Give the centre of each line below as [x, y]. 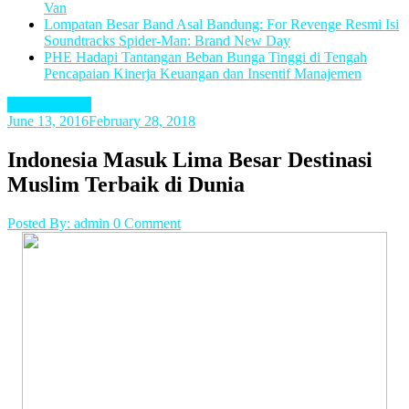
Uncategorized [49, 105]
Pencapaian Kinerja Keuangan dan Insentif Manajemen [203, 74]
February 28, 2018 [142, 121]
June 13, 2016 [48, 121]
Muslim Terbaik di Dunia [126, 185]
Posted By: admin [60, 224]
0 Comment [147, 224]
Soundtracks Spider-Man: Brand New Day [167, 41]
